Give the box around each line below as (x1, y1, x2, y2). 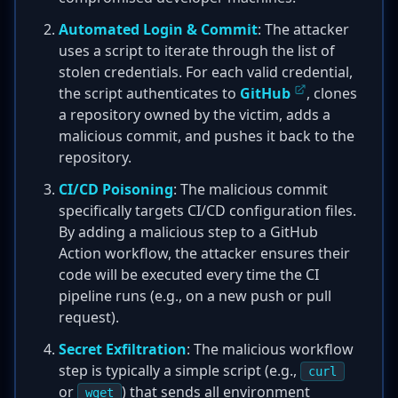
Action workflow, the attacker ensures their (59, 243, 350, 263)
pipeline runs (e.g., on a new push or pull (59, 286, 331, 306)
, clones (306, 84, 357, 103)
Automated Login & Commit (59, 20, 258, 39)
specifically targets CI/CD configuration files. (59, 201, 356, 220)
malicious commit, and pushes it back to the (59, 126, 354, 146)
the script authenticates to (59, 84, 240, 103)
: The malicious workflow (187, 339, 354, 359)
